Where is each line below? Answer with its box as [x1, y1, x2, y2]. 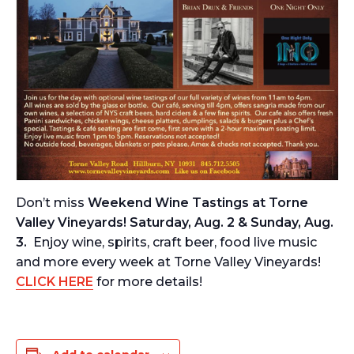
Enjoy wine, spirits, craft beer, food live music [33, 234, 317, 250]
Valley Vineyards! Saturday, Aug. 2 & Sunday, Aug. [16, 214, 333, 230]
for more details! [93, 273, 202, 289]
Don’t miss [16, 194, 88, 210]
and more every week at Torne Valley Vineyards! [16, 254, 324, 269]
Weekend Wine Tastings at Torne [88, 194, 308, 210]
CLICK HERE [16, 273, 93, 289]
